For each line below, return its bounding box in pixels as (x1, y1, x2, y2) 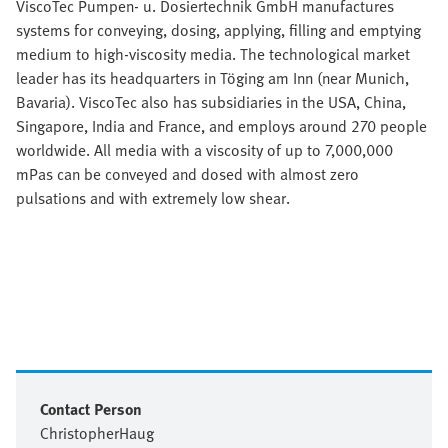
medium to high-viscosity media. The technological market (16, 42, 410, 66)
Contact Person (40, 397, 142, 421)
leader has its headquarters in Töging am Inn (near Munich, (16, 66, 409, 90)
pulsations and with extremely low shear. (16, 186, 290, 210)
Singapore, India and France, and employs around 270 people (16, 114, 427, 138)
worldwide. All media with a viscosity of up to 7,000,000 (16, 138, 393, 162)
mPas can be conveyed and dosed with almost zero (16, 162, 359, 186)
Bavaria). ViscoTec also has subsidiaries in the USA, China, (16, 90, 406, 114)
